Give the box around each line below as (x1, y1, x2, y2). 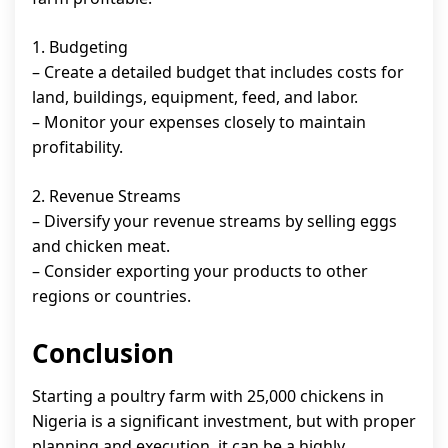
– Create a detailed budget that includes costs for (32, 61, 404, 83)
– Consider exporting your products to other (32, 260, 368, 282)
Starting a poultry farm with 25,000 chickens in (32, 385, 384, 407)
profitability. (32, 136, 123, 158)
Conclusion (32, 335, 174, 371)
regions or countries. (32, 285, 191, 307)
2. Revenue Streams (32, 185, 181, 207)
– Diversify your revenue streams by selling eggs (32, 210, 397, 232)
